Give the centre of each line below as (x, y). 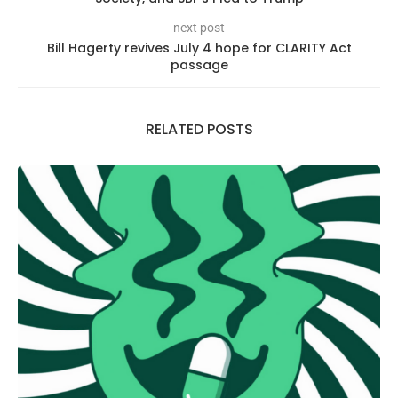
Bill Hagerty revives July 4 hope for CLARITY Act (199, 48)
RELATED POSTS (199, 129)
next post (199, 27)
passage (199, 64)
